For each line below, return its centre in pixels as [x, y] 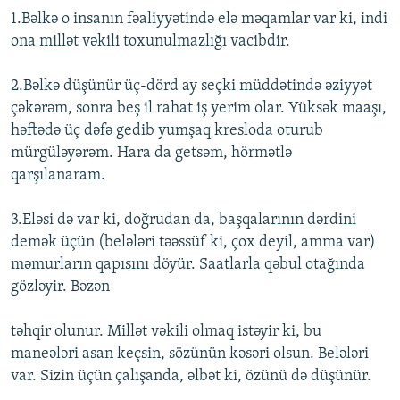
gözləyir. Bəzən [60, 287]
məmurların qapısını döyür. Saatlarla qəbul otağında [188, 265]
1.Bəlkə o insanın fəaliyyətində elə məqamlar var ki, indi [199, 20]
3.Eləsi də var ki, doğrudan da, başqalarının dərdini [183, 221]
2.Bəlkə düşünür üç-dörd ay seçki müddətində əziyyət [192, 87]
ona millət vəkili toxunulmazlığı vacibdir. [150, 42]
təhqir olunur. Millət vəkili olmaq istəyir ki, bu [166, 332]
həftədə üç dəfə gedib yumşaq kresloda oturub [167, 131]
